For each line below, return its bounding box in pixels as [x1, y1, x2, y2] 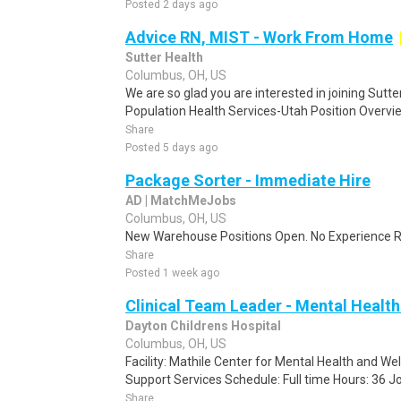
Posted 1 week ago [125, 267, 219, 279]
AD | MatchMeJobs [125, 193, 236, 208]
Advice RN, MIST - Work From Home [125, 28, 393, 47]
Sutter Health [125, 50, 203, 64]
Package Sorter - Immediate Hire [125, 171, 371, 190]
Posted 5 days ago [125, 141, 218, 154]
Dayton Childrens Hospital [125, 319, 281, 333]
